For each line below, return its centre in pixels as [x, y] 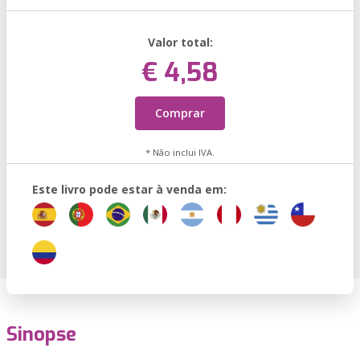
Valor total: [180, 42]
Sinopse [41, 334]
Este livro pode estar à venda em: [129, 189]
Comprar [180, 113]
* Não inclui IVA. [180, 152]
